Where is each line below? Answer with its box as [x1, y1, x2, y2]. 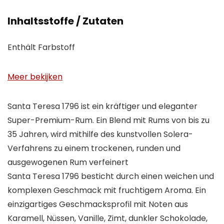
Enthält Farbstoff [7, 41, 75, 53]
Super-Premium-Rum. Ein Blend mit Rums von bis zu [7, 114, 209, 126]
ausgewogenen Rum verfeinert [7, 156, 128, 168]
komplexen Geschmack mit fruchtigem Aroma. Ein [7, 184, 206, 196]
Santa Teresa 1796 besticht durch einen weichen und [7, 170, 214, 182]
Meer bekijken [7, 71, 62, 83]
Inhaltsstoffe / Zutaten [7, 14, 123, 28]
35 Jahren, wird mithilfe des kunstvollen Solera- [7, 128, 193, 140]
